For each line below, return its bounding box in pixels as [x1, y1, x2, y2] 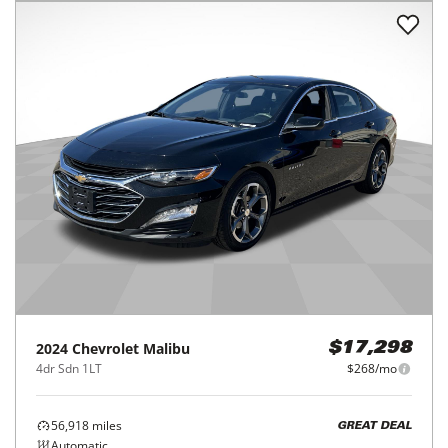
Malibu [143, 339, 190, 359]
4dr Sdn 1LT [36, 360, 102, 378]
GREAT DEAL [337, 420, 412, 432]
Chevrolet [72, 339, 139, 359]
